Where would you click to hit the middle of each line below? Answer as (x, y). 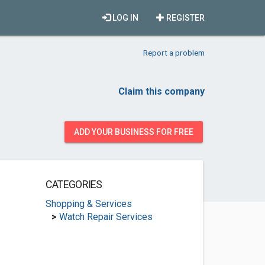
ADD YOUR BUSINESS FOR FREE (134, 132)
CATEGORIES (74, 185)
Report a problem (174, 53)
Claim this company (161, 91)
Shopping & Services (88, 204)
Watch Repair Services (106, 217)
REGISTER (185, 18)
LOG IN (125, 18)
